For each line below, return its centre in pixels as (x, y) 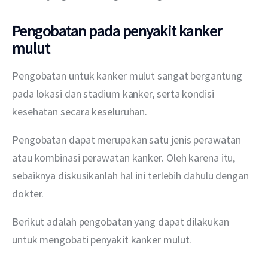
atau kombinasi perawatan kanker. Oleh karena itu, (125, 157)
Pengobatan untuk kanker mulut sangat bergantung (128, 75)
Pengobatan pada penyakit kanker (117, 31)
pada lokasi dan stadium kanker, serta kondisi (114, 93)
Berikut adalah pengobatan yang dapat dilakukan (122, 222)
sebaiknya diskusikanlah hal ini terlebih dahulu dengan (132, 175)
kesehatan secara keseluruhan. (80, 111)
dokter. (28, 193)
